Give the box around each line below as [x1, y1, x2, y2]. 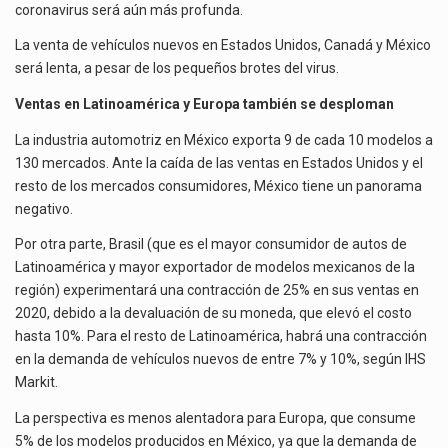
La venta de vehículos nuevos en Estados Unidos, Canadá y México [15, 37, 431, 54]
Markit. [15, 374, 58, 391]
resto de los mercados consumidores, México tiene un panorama [15, 177, 422, 194]
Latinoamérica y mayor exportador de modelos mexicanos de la [15, 259, 415, 276]
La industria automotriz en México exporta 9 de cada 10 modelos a [15, 131, 433, 148]
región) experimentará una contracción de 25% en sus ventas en [15, 282, 419, 299]
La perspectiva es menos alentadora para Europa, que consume [15, 409, 416, 426]
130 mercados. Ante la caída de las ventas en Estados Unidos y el [15, 154, 423, 171]
